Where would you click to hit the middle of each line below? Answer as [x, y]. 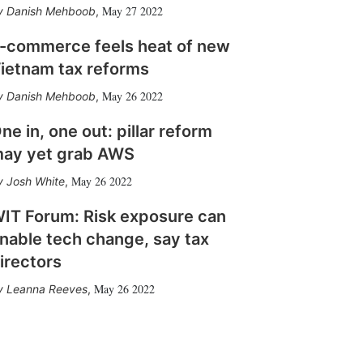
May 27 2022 [132, 11]
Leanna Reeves [47, 289]
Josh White [36, 181]
